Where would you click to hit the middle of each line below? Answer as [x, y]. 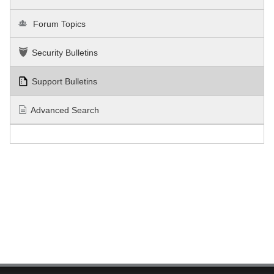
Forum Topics [58, 24]
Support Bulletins [65, 82]
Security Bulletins [65, 53]
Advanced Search [65, 110]
